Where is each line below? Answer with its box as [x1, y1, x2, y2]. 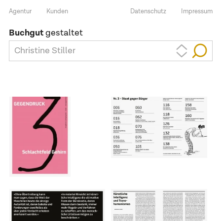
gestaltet [43, 29, 83, 37]
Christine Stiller [14, 46, 75, 55]
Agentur [8, 8, 32, 15]
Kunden [46, 8, 68, 15]
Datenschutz [130, 8, 166, 15]
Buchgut [8, 29, 43, 37]
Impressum [181, 8, 213, 15]
